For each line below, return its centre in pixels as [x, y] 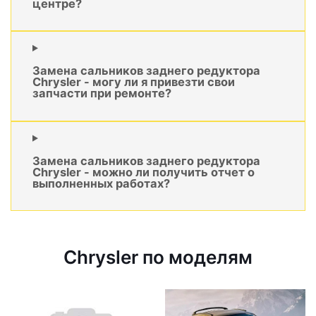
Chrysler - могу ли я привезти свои [134, 82]
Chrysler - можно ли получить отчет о [144, 172]
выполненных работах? [101, 184]
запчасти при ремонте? [102, 93]
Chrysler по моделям [158, 257]
